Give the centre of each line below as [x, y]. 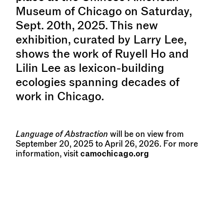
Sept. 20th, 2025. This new [87, 25]
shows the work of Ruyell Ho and [102, 53]
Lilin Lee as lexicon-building [90, 67]
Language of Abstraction [62, 134]
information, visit [48, 153]
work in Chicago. [60, 96]
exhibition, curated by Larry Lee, [101, 39]
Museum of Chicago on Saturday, [104, 11]
